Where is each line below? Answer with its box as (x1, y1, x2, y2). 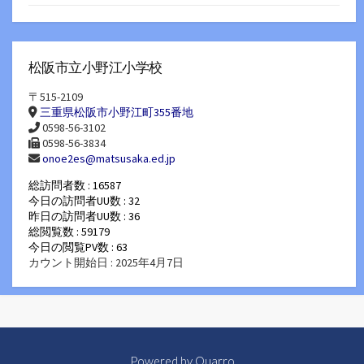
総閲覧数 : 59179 (28, 224, 110, 240)
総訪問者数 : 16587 (28, 178, 121, 193)
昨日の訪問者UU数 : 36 (28, 209, 140, 224)
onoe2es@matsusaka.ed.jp (42, 150, 175, 166)
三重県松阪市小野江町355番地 (40, 104, 193, 119)
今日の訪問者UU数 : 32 (28, 193, 140, 209)
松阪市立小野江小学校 (28, 58, 162, 77)
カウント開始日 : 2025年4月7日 (28, 255, 184, 271)
